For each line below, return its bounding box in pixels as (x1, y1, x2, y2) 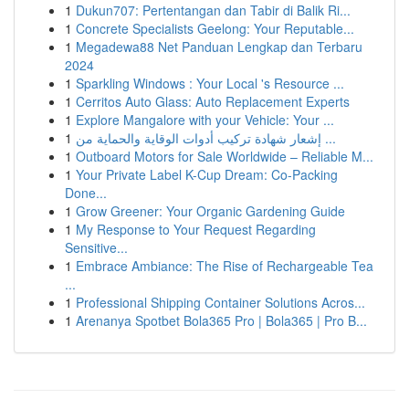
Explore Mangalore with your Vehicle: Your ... (76, 110, 334, 129)
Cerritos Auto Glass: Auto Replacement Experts (76, 92, 350, 110)
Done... (65, 184, 107, 202)
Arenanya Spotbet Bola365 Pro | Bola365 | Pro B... (76, 311, 367, 330)
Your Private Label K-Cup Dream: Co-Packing (76, 165, 338, 184)
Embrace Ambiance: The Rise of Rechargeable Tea (76, 257, 373, 275)
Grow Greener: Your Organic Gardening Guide (76, 202, 345, 220)
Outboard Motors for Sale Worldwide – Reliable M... (76, 147, 373, 165)
